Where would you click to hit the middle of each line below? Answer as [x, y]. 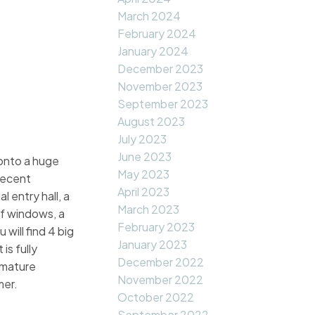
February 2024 [157, 34]
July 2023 [142, 139]
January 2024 [153, 51]
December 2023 [161, 69]
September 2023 [163, 104]
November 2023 [160, 86]
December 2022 [161, 262]
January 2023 [153, 245]
